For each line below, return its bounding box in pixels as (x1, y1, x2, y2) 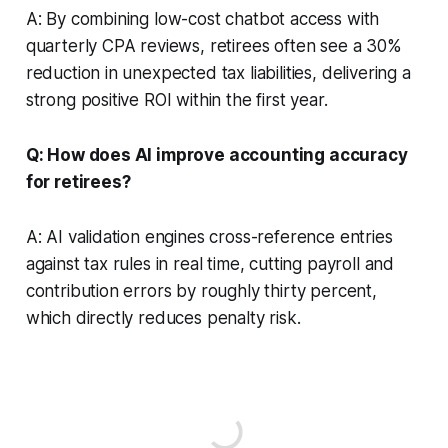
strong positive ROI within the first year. (25, 89, 328, 110)
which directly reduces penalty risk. (25, 307, 301, 328)
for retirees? (25, 171, 131, 192)
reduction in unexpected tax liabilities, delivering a (25, 62, 411, 83)
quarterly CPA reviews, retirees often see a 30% (25, 35, 402, 56)
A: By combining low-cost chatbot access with (25, 8, 380, 29)
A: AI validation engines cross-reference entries (25, 226, 393, 247)
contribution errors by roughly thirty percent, (25, 280, 377, 301)
